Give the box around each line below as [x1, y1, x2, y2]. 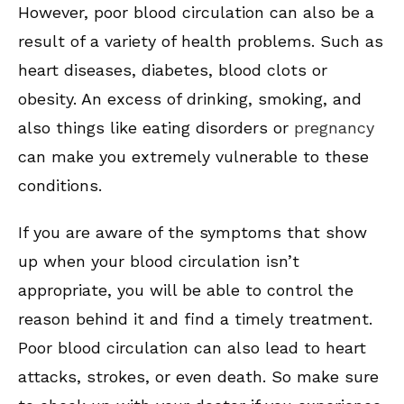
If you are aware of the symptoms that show [18, 223, 367, 243]
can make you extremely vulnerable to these [18, 147, 369, 167]
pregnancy [294, 118, 374, 138]
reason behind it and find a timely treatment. [18, 309, 372, 329]
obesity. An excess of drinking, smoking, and [18, 89, 362, 109]
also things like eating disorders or [18, 118, 294, 138]
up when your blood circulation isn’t [18, 252, 299, 271]
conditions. [18, 176, 102, 196]
